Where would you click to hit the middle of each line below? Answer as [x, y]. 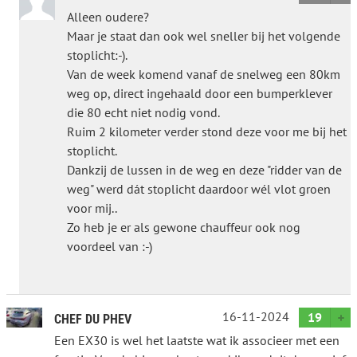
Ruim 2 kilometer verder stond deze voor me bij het [207, 131]
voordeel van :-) [110, 246]
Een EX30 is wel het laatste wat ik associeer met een [197, 340]
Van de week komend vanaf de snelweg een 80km [204, 74]
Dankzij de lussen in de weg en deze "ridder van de [204, 169]
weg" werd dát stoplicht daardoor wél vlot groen [199, 188]
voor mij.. [92, 208]
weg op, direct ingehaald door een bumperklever [200, 93]
